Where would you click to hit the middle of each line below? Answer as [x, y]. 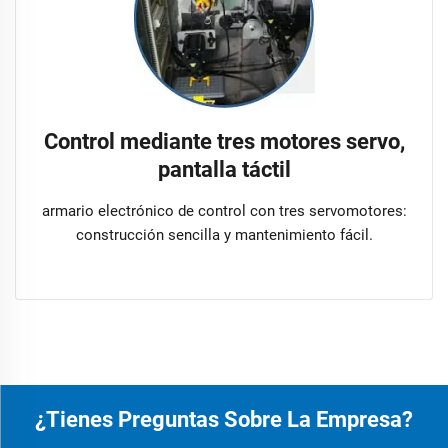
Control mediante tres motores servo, [224, 141]
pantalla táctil [224, 169]
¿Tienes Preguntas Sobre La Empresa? [224, 419]
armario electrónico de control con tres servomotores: [224, 210]
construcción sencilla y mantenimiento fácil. [224, 234]
